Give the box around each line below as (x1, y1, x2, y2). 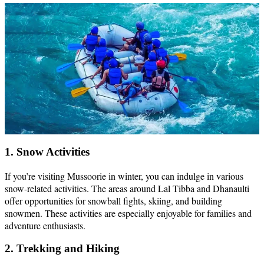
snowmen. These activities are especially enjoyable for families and (5, 206, 252, 219)
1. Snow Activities (5, 145, 90, 158)
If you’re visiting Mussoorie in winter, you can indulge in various (5, 169, 243, 182)
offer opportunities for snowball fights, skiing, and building (5, 194, 222, 207)
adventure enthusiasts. (5, 219, 85, 232)
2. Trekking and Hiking (5, 242, 120, 255)
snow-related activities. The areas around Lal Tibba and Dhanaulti (5, 181, 249, 194)
